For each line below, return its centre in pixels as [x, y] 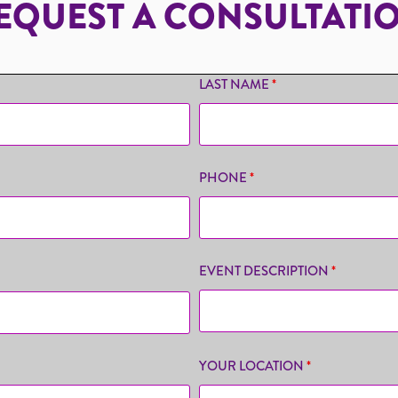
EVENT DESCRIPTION [265, 271]
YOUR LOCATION [252, 366]
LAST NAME [235, 84]
